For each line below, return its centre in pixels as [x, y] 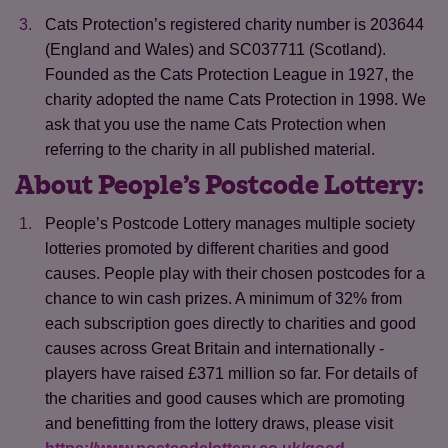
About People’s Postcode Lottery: [219, 186]
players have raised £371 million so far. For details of [231, 373]
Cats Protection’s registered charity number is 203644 [234, 24]
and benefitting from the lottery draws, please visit [219, 423]
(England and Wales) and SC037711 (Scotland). [215, 49]
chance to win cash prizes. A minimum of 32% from [223, 298]
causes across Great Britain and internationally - [214, 348]
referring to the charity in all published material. [210, 149]
